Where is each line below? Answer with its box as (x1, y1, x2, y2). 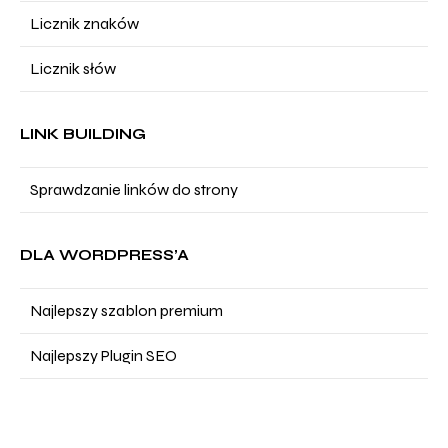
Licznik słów (30, 59, 116, 78)
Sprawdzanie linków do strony (30, 180, 238, 199)
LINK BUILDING (20, 125, 146, 143)
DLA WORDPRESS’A (20, 246, 189, 264)
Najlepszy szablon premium (30, 301, 223, 320)
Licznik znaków (30, 14, 139, 33)
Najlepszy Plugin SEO (30, 346, 177, 365)
